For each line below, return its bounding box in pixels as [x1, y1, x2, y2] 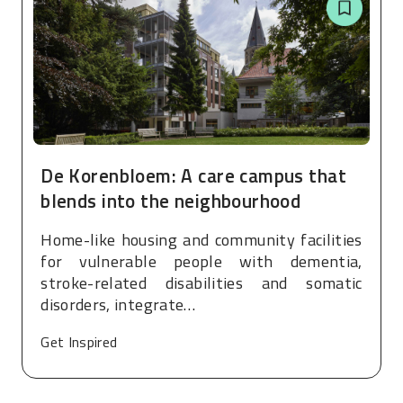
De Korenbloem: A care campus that [40, 160, 347, 190]
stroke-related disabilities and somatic [40, 271, 363, 296]
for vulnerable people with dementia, [40, 249, 363, 274]
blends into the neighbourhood [40, 185, 301, 215]
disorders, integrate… [40, 292, 196, 318]
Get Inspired [40, 331, 118, 354]
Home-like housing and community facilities [40, 228, 363, 253]
